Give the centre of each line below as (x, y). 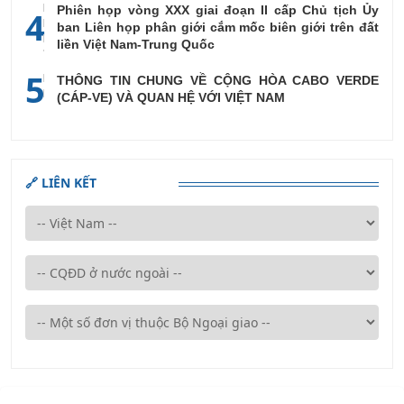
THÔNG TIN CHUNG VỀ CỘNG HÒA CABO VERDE (218, 81)
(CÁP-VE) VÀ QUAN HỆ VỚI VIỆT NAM (171, 98)
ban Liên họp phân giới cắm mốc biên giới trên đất (218, 27)
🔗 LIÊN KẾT (61, 182)
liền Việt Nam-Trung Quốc (136, 44)
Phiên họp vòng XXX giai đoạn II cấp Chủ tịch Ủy (218, 9)
